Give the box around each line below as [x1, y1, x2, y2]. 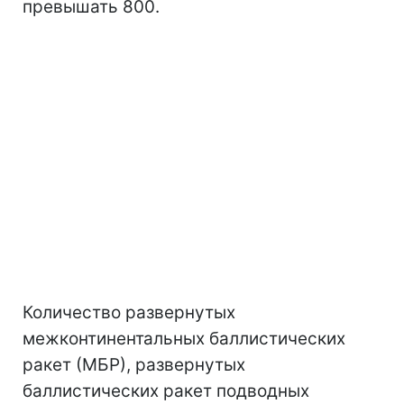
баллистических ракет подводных [23, 381, 309, 401]
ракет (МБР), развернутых [23, 354, 245, 375]
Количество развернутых [23, 302, 235, 323]
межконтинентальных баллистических [23, 328, 345, 349]
